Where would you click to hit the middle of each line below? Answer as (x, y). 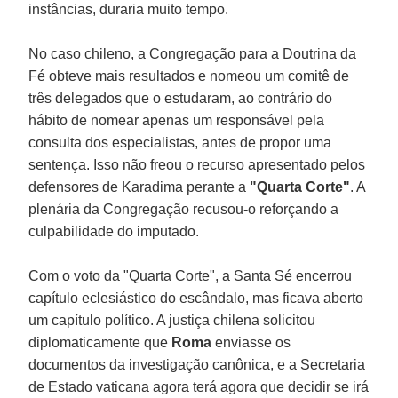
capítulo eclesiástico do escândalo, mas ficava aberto (196, 298)
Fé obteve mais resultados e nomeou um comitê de (189, 76)
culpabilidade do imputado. (114, 231)
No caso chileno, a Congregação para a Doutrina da (193, 53)
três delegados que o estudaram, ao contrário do (181, 98)
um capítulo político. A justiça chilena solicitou (172, 320)
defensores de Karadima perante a (139, 187)
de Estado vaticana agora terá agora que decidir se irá (199, 386)
